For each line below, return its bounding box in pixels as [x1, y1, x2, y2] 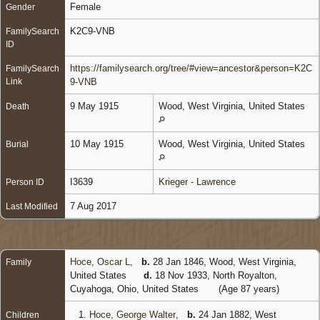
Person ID [6, 176, 44, 187]
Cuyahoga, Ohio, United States [70, 283, 201, 294]
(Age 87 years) [216, 283, 282, 294]
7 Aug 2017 [70, 200, 119, 211]
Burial [6, 139, 29, 149]
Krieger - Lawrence [159, 176, 236, 187]
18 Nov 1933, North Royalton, [152, 269, 277, 281]
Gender [6, 1, 35, 12]
